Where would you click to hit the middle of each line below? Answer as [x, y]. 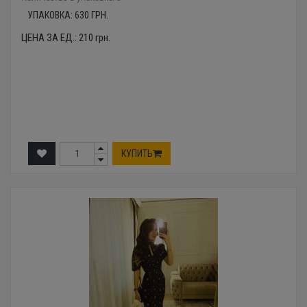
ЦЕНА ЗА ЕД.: [50, 37]
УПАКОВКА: [51, 15]
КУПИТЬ [137, 154]
